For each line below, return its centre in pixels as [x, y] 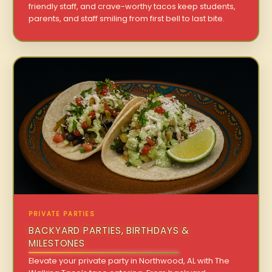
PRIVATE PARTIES [62, 214]
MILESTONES [57, 243]
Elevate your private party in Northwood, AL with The [129, 261]
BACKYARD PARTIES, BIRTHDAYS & [109, 231]
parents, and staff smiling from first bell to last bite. [127, 18]
